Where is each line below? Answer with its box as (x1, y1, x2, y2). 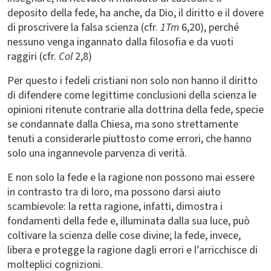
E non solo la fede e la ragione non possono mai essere (7, 170, 255, 185)
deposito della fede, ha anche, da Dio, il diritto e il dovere (7, 5, 264, 21)
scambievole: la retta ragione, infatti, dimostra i (7, 199, 223, 214)
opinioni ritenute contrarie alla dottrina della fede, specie (7, 102, 264, 117)
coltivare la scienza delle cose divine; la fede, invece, (7, 228, 241, 243)
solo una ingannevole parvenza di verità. (7, 146, 187, 161)
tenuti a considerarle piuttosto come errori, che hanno (7, 131, 252, 146)
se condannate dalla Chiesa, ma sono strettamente (7, 117, 238, 132)
